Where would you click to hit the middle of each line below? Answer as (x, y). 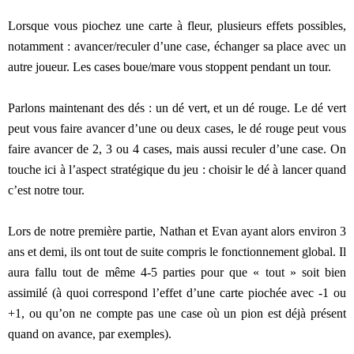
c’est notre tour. (46, 190)
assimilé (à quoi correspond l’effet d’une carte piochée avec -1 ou (177, 292)
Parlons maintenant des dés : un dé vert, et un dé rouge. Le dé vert (177, 107)
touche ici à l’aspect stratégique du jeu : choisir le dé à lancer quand (177, 169)
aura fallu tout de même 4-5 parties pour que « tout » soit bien (177, 272)
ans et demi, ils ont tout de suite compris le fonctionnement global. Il (177, 251)
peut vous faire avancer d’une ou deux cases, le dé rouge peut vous (177, 128)
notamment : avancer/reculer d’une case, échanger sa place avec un (177, 46)
